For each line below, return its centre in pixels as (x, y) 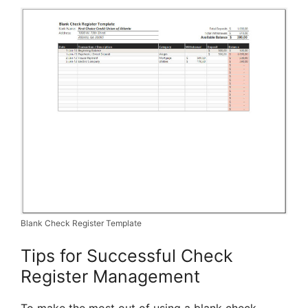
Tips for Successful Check (127, 256)
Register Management (110, 277)
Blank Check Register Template (81, 223)
